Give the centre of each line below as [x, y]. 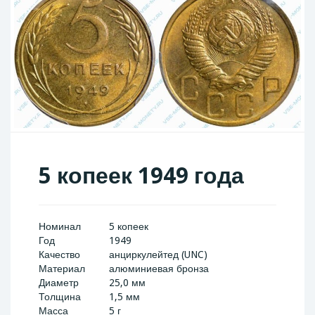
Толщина [60, 297]
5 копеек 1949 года [141, 176]
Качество [59, 255]
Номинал [60, 226]
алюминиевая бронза [159, 269]
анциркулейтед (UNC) [158, 255]
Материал [62, 269]
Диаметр [59, 283]
